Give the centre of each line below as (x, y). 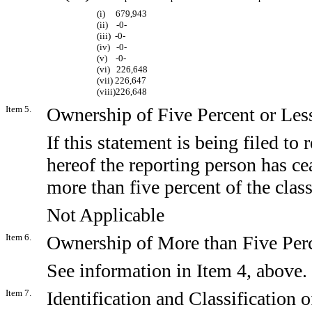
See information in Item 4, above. (177, 271)
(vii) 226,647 (122, 80)
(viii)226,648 (122, 92)
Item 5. (18, 109)
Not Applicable (106, 215)
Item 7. (18, 293)
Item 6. (18, 237)
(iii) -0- (111, 36)
